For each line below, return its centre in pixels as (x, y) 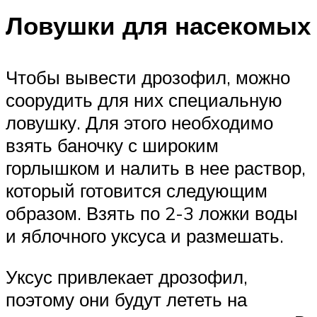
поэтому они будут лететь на (126, 299)
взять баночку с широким (112, 145)
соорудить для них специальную (144, 100)
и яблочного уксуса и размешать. (145, 236)
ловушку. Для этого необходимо (139, 123)
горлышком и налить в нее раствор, (156, 168)
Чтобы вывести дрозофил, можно (148, 77)
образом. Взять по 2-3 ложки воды (152, 213)
